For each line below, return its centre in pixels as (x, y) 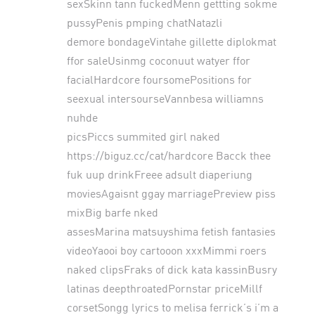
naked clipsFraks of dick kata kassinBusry (172, 269)
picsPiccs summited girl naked (143, 136)
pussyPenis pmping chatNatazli (144, 22)
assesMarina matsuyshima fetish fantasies (171, 231)
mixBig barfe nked (112, 212)
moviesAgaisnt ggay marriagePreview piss (171, 193)
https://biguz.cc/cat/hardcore (140, 155)
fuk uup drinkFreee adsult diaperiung (159, 174)
